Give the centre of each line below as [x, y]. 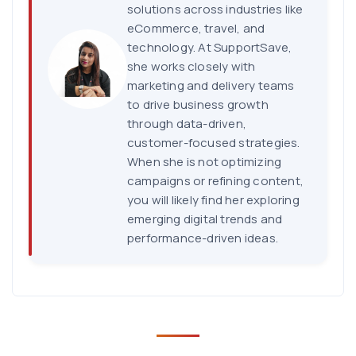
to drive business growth [198, 104]
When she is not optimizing [205, 161]
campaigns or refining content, [215, 180]
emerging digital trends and [205, 219]
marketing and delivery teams [211, 85]
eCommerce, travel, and [196, 28]
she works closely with [192, 66]
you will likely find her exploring [213, 199]
